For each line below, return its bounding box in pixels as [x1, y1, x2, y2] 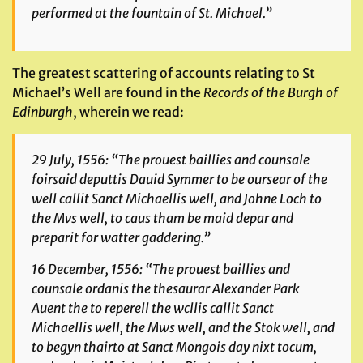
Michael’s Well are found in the [12, 84, 203, 100]
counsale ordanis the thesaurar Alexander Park [32, 280, 299, 297]
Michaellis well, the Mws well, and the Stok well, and [32, 319, 335, 335]
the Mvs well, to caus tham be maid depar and [32, 210, 293, 226]
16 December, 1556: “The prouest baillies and [32, 261, 290, 277]
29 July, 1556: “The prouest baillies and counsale [32, 152, 310, 168]
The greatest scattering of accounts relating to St [12, 65, 315, 81]
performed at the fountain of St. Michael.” [32, 5, 272, 21]
